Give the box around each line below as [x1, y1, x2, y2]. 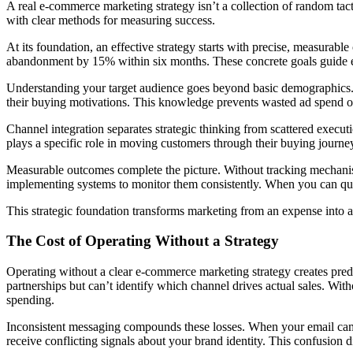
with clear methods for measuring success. [6, 13, 215, 27]
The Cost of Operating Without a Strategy [6, 232, 279, 250]
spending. [6, 292, 54, 307]
